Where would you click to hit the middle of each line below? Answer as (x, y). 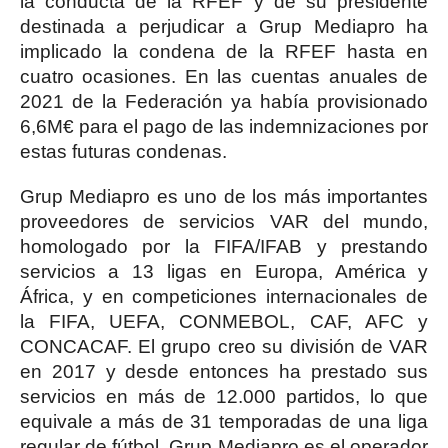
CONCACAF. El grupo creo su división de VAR (224, 346)
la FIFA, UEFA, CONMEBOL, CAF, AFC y (224, 321)
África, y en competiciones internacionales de (224, 296)
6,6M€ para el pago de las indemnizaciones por (224, 126)
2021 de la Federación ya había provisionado (224, 101)
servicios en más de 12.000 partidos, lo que (224, 396)
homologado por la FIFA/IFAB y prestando (224, 246)
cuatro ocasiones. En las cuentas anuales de (224, 76)
